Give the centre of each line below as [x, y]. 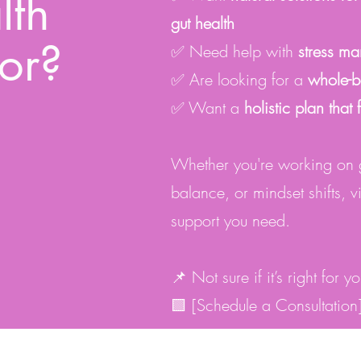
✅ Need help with [234, 51]
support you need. [230, 220]
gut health [202, 23]
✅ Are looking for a [239, 79]
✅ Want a [207, 108]
